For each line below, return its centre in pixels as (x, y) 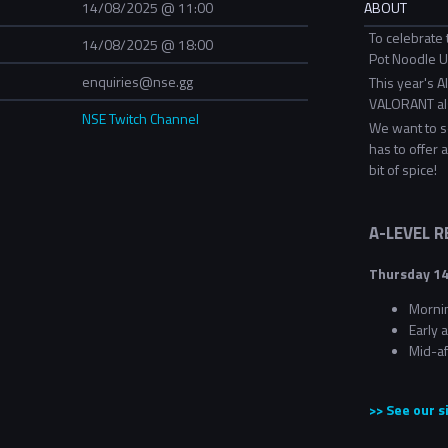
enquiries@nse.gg (137, 82)
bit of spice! (403, 169)
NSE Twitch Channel (140, 119)
